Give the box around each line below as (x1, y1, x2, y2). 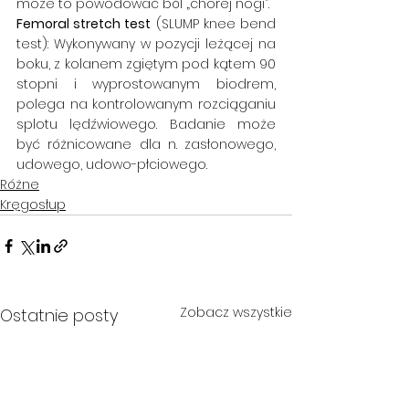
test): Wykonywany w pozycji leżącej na (16, 35, 276, 53)
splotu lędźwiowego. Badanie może (16, 115, 276, 133)
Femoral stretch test (16, 15, 152, 33)
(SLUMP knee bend (151, 15, 277, 33)
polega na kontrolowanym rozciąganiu (16, 95, 276, 113)
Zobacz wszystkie (180, 303, 292, 321)
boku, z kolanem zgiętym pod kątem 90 (16, 55, 276, 73)
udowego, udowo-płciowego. (16, 155, 207, 173)
